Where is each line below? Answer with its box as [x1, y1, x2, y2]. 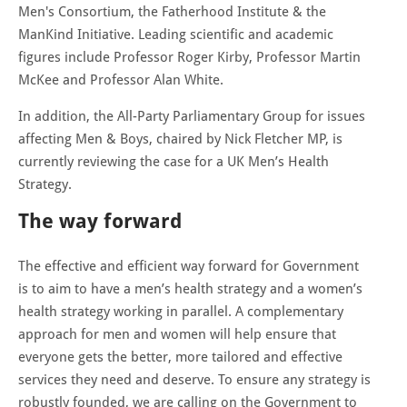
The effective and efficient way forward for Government [18, 257, 359, 274]
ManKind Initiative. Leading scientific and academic [18, 25, 333, 43]
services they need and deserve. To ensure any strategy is [18, 371, 371, 388]
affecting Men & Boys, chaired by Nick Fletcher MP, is [18, 130, 342, 147]
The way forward [18, 209, 182, 233]
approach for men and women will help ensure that [18, 325, 336, 342]
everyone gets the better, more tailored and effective [18, 348, 342, 365]
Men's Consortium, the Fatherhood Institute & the [18, 3, 326, 20]
